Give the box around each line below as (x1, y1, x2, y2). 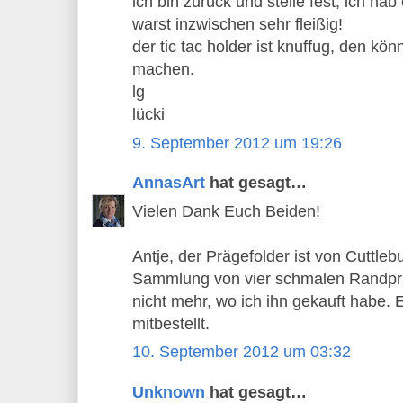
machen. (132, 60, 194, 79)
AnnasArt (132, 174, 205, 193)
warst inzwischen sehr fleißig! (132, 15, 343, 34)
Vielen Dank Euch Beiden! (132, 201, 320, 220)
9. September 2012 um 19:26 (132, 133, 342, 152)
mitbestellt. (132, 314, 210, 333)
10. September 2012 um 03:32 (132, 343, 351, 362)
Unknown (132, 382, 205, 401)
